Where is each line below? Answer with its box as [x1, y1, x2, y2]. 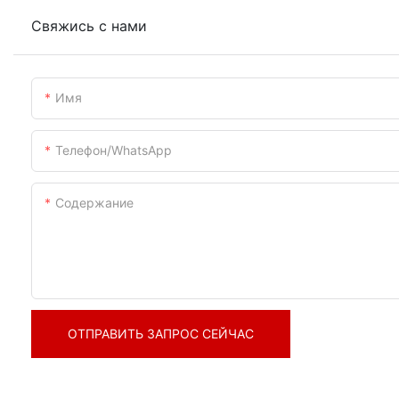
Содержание [55, 195, 134, 211]
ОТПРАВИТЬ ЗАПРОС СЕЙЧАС [68, 326, 254, 342]
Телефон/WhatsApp [55, 142, 172, 159]
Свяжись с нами [31, 17, 147, 36]
